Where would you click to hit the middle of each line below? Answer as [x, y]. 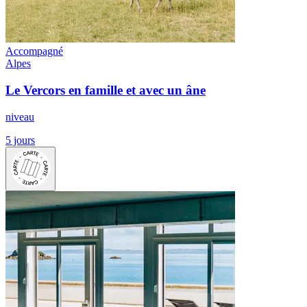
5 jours [20, 140]
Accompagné [34, 51]
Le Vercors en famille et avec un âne [106, 90]
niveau [20, 116]
